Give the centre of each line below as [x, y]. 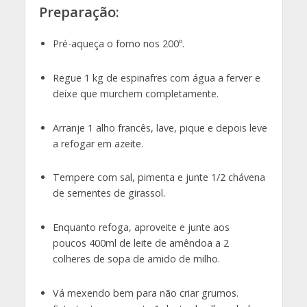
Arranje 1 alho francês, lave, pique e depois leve [160, 127]
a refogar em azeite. [98, 143]
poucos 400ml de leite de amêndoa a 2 [140, 243]
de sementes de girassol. [109, 193]
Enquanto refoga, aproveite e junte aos [141, 228]
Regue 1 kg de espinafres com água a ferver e [156, 77]
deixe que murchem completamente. [135, 93]
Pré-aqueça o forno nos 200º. [118, 43]
